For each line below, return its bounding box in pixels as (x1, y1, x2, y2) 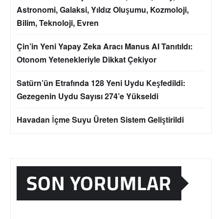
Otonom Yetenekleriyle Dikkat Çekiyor (17, 54, 156, 66)
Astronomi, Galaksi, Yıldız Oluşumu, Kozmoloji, (17, 4, 189, 16)
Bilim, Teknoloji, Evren (17, 17, 99, 29)
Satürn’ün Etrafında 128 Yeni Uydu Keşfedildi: (17, 77, 185, 89)
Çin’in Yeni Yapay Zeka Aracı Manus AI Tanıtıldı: (17, 41, 193, 52)
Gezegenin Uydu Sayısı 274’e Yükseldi (17, 90, 158, 102)
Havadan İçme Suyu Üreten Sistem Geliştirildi (17, 114, 184, 126)
